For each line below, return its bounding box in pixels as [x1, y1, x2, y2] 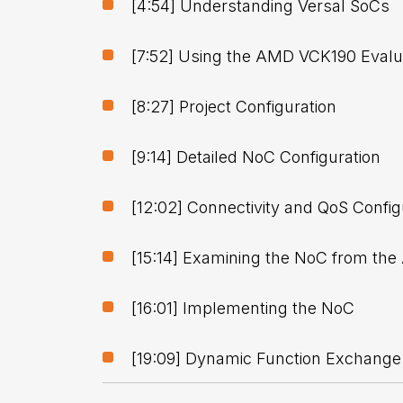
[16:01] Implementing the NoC [131, 299, 354, 318]
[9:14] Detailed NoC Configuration [131, 148, 381, 166]
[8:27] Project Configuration [131, 97, 336, 116]
